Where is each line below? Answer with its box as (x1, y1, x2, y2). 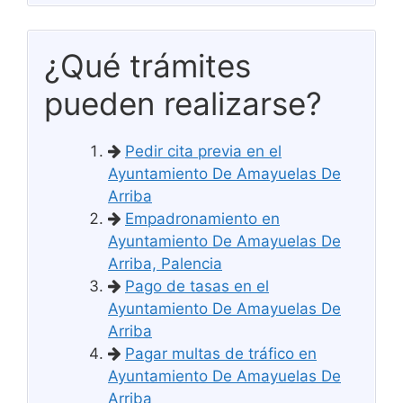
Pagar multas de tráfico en (125, 344, 317, 363)
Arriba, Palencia (108, 254, 222, 273)
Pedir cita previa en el (125, 141, 282, 160)
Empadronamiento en (125, 209, 280, 228)
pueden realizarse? (44, 84, 322, 122)
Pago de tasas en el (125, 276, 269, 295)
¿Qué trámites (44, 46, 251, 85)
